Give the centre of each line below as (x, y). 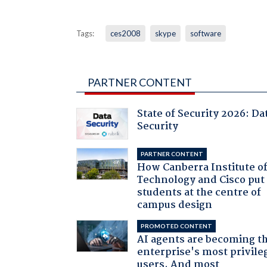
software (205, 33)
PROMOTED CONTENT (177, 226)
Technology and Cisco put (201, 181)
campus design (175, 206)
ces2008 (125, 33)
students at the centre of (199, 193)
